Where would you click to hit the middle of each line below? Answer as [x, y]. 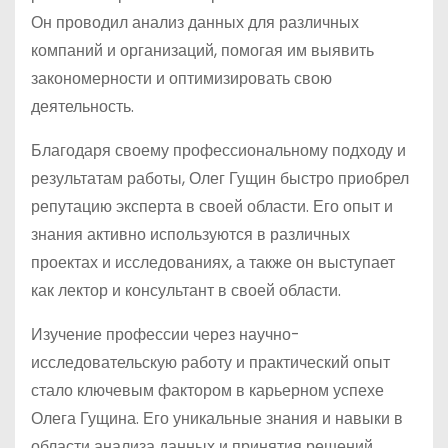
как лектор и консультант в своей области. [186, 290]
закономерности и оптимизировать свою [181, 78]
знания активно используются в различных [190, 234]
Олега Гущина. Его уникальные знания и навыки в [217, 418]
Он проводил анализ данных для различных [195, 22]
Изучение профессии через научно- [165, 334]
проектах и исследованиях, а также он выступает [213, 262]
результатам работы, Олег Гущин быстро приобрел [220, 178]
